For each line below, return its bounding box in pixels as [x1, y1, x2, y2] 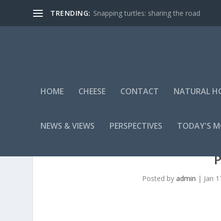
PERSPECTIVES [110, 120, 163, 131]
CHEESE [78, 85, 106, 97]
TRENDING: [50, 8, 91, 18]
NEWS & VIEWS [40, 120, 95, 131]
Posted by [142, 174, 177, 184]
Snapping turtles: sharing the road [93, 8, 200, 18]
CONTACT [120, 85, 159, 97]
